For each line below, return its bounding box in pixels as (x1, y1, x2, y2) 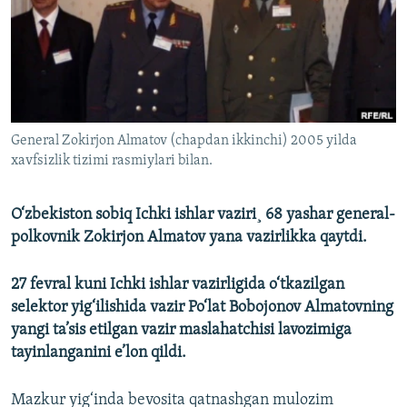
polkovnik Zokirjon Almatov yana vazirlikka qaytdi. (11, 229, 367, 247)
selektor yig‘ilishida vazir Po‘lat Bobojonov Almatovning (11, 299, 393, 317)
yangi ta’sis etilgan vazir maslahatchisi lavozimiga (11, 322, 352, 340)
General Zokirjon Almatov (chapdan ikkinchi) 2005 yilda (11, 134, 357, 149)
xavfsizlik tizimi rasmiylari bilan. (11, 154, 213, 169)
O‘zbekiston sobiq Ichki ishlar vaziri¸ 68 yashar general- (11, 206, 395, 224)
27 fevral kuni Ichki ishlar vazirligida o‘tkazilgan (11, 276, 344, 294)
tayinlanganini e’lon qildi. (11, 344, 186, 362)
